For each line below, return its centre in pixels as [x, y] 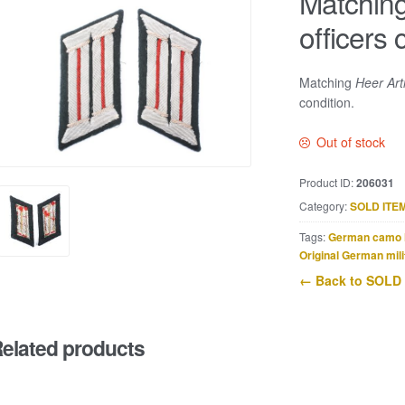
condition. [326, 102]
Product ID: [327, 182]
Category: [324, 206]
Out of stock [351, 142]
